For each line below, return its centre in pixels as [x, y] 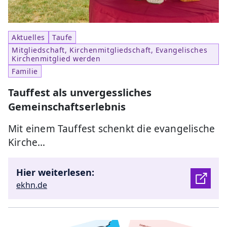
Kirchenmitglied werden [56, 59]
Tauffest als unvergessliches [80, 93]
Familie [25, 71]
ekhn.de [32, 185]
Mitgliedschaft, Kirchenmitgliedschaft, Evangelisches [110, 50]
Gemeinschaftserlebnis [67, 107]
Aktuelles [29, 37]
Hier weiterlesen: [55, 173]
